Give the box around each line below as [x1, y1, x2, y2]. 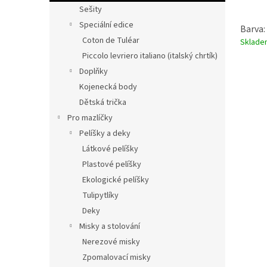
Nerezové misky [82, 236, 140, 248]
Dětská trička [79, 97, 126, 108]
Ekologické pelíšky [82, 174, 149, 186]
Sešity [79, 4, 102, 15]
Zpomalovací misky [82, 252, 151, 263]
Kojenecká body [79, 81, 137, 93]
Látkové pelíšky [82, 143, 138, 155]
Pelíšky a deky [79, 128, 131, 139]
